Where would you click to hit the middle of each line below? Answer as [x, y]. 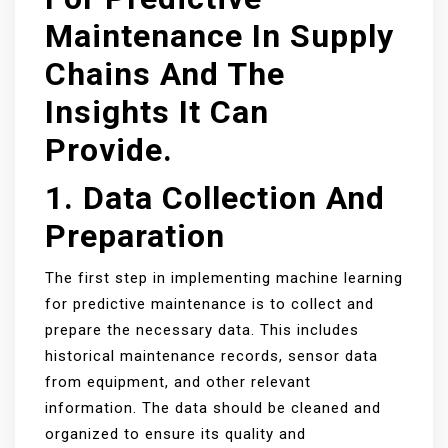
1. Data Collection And [215, 198]
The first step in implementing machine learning [224, 278]
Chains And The [165, 74]
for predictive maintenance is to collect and [209, 304]
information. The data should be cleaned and [213, 408]
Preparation [135, 236]
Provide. [109, 150]
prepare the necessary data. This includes [202, 330]
